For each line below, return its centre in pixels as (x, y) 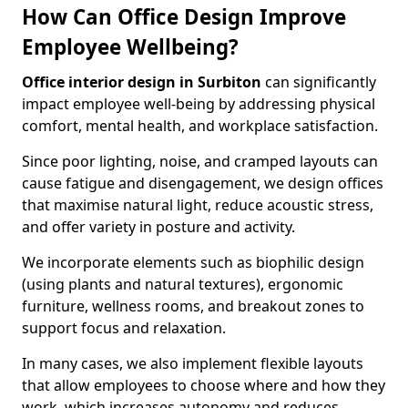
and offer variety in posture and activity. (158, 227)
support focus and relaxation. (124, 328)
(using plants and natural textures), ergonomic (183, 284)
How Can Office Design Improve (184, 17)
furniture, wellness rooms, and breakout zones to (193, 306)
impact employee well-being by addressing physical (199, 104)
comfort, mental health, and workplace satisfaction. (200, 126)
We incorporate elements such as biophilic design (193, 262)
